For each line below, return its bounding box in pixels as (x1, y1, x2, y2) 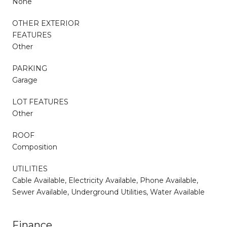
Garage (12, 75, 37, 85)
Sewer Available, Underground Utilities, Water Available (12, 187, 205, 197)
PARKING (12, 63, 47, 73)
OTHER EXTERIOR (12, 18, 80, 28)
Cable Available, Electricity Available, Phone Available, (12, 175, 198, 185)
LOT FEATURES (12, 97, 68, 106)
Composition (12, 142, 57, 152)
